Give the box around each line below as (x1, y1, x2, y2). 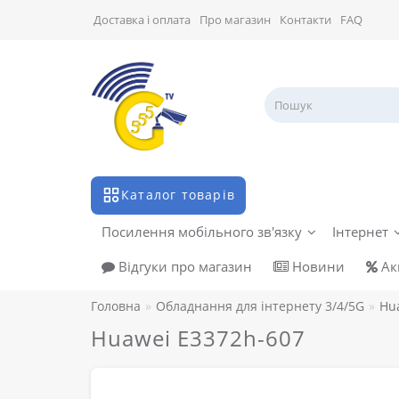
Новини (289, 257, 345, 276)
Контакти (280, 12, 331, 28)
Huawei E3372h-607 (91, 323, 305, 354)
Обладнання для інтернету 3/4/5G (156, 297, 364, 315)
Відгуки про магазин (115, 257, 252, 276)
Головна (91, 297, 141, 315)
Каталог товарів (121, 186, 235, 204)
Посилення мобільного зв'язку (102, 223, 302, 241)
